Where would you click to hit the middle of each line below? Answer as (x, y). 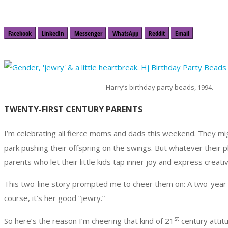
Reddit (157, 33)
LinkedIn (53, 33)
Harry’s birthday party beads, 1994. (159, 87)
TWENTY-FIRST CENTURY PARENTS (73, 110)
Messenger (88, 33)
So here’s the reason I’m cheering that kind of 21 (89, 221)
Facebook (20, 33)
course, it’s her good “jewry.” (54, 198)
